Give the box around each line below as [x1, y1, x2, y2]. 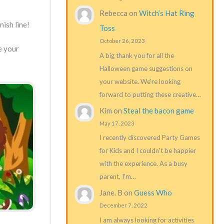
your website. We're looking [99, 77, 180, 85]
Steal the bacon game [123, 105, 194, 115]
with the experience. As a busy [99, 159, 187, 168]
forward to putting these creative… [99, 90, 201, 98]
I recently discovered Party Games [99, 133, 200, 142]
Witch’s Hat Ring [138, 8, 194, 18]
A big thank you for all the [99, 51, 174, 59]
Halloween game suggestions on [99, 64, 192, 72]
